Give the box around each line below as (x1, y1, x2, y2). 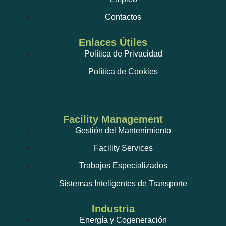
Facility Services (93, 143, 153, 152)
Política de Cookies (88, 67, 158, 76)
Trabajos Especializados (79, 161, 167, 170)
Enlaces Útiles (79, 36, 147, 48)
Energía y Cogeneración (79, 215, 167, 224)
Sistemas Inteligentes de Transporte (59, 179, 187, 188)
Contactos (105, 12, 141, 21)
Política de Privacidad (84, 49, 162, 58)
